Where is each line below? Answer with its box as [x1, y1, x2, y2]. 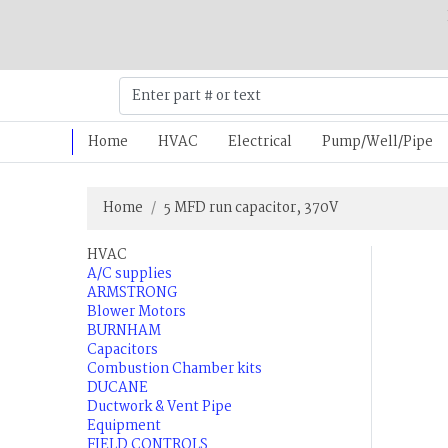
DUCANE [87, 376, 148, 399]
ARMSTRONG [87, 281, 177, 304]
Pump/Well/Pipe [321, 130, 433, 153]
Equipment [87, 414, 161, 437]
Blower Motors [87, 300, 186, 323]
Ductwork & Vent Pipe [87, 395, 232, 418]
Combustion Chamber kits [87, 357, 262, 380]
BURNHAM [87, 319, 161, 342]
